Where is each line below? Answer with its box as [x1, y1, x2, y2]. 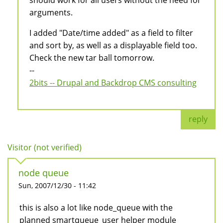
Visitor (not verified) [7, 142, 82, 153]
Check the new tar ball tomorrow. [29, 52, 154, 64]
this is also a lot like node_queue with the [19, 202, 173, 214]
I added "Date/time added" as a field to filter [29, 27, 193, 39]
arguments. [29, 7, 73, 18]
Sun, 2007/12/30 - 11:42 [18, 181, 96, 191]
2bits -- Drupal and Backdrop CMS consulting [29, 77, 197, 89]
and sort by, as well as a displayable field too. [29, 40, 197, 51]
